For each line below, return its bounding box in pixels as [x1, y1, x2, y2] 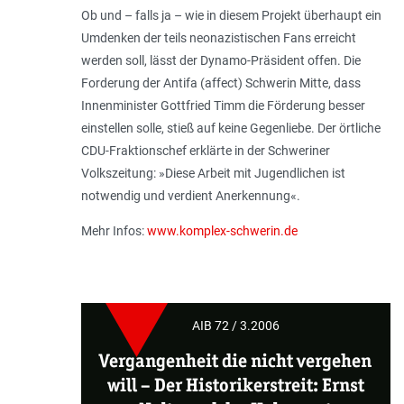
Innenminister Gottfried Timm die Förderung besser [80, 97, 365, 113]
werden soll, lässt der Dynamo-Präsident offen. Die [80, 52, 361, 68]
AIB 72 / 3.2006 [191, 317, 280, 333]
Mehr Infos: [80, 223, 147, 238]
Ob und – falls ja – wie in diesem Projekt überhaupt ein [80, 7, 381, 23]
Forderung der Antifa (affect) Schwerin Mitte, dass [80, 75, 361, 90]
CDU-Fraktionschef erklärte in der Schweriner [80, 142, 330, 158]
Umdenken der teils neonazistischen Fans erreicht [80, 30, 356, 45]
